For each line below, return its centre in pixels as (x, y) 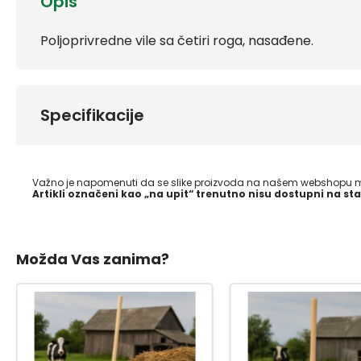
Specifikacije (92, 115)
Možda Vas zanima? (93, 259)
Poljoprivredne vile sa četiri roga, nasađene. (177, 40)
